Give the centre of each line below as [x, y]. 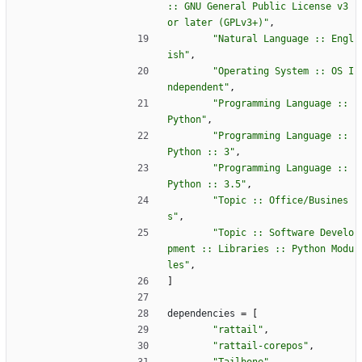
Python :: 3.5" [207, 185]
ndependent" [198, 88]
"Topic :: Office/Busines [280, 201]
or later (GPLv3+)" [218, 23]
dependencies [201, 314]
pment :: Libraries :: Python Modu [261, 249]
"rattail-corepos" [261, 346]
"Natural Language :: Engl [283, 39]
